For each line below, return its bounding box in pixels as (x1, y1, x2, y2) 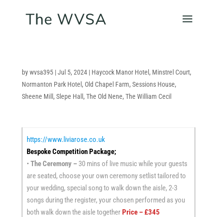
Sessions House (132, 80, 175, 88)
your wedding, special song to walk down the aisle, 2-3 (26, 184, 177, 192)
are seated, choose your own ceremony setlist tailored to (26, 171, 186, 180)
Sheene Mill (21, 93, 53, 100)
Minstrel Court (152, 68, 190, 76)
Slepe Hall (56, 93, 83, 100)
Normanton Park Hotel (21, 80, 82, 88)
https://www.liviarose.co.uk (26, 135, 105, 144)
